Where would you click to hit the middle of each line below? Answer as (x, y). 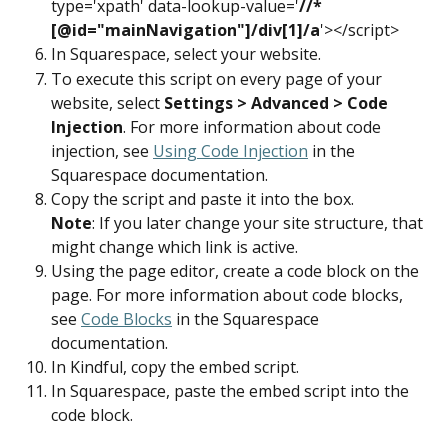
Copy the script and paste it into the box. (202, 198)
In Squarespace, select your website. (186, 54)
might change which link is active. (174, 246)
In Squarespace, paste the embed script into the (232, 391)
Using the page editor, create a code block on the (237, 270)
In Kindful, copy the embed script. (175, 366)
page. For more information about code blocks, (229, 294)
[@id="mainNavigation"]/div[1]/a (185, 30)
